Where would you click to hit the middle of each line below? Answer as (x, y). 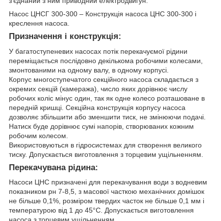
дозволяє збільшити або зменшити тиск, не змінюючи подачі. (107, 117)
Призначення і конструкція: (65, 36)
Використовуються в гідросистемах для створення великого (105, 145)
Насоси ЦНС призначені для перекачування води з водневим (108, 182)
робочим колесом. (38, 135)
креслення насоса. (39, 23)
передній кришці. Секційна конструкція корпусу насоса (97, 107)
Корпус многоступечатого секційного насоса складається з (104, 79)
